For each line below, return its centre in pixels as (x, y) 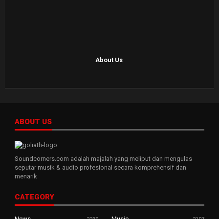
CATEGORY (34, 197)
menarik (26, 176)
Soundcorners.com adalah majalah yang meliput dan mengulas (103, 158)
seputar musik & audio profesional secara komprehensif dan (100, 167)
